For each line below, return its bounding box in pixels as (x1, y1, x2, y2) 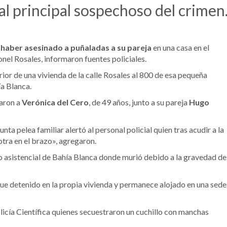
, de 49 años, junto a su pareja (89, 97, 187, 107)
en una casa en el (152, 42, 209, 52)
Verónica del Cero (22, 97, 89, 107)
